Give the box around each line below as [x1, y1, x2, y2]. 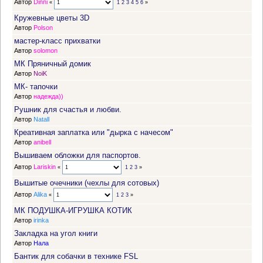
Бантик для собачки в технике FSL [14, 252, 138, 261]
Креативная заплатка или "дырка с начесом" [14, 128, 173, 137]
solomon [33, 47, 58, 55]
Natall [33, 116, 49, 123]
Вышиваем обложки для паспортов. [14, 151, 141, 160]
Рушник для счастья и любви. [14, 105, 122, 114]
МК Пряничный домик [14, 59, 91, 69]
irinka [33, 217, 49, 224]
